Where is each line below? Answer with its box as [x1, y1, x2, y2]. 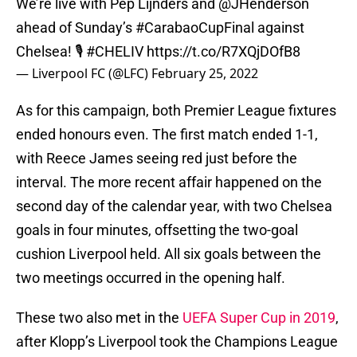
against [254, 19, 304, 37]
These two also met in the [16, 309, 182, 327]
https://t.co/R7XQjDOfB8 [147, 43, 300, 61]
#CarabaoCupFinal [135, 19, 254, 37]
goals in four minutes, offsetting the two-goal [16, 222, 298, 239]
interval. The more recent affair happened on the [16, 174, 322, 191]
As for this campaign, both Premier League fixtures [16, 102, 336, 120]
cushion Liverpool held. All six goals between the [16, 245, 321, 263]
